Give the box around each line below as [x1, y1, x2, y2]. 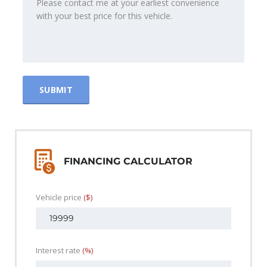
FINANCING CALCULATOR [64, 156, 193, 167]
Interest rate [36, 245, 82, 256]
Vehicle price [36, 192, 83, 203]
